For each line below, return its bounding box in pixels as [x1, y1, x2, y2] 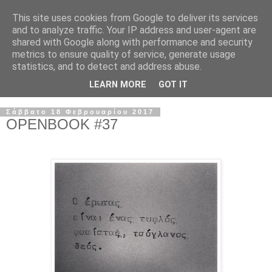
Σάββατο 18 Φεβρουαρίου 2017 [6, 108, 154, 116]
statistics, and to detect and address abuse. [12, 61, 202, 72]
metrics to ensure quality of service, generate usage [12, 49, 236, 60]
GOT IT [158, 80, 188, 90]
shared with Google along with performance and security [12, 36, 253, 48]
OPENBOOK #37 [6, 115, 118, 132]
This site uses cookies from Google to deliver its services [12, 12, 258, 24]
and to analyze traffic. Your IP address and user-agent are [12, 24, 256, 36]
